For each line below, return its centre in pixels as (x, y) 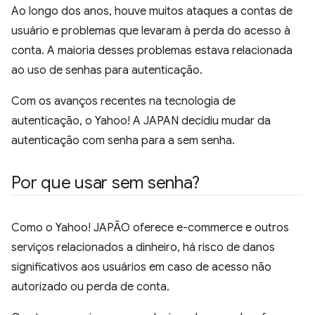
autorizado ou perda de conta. (90, 287)
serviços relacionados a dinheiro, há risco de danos (143, 247)
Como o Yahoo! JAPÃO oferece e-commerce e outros (150, 228)
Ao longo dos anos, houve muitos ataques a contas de (152, 11)
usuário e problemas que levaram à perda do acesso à (151, 31)
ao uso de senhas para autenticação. (107, 70)
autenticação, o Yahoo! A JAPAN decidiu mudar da (141, 121)
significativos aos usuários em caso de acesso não (141, 267)
